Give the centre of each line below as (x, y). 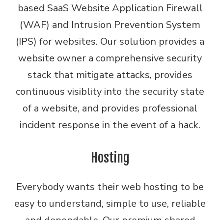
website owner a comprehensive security (110, 58)
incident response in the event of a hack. (110, 125)
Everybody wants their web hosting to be (110, 187)
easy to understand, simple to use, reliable (110, 204)
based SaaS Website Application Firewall (110, 8)
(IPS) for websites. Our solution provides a (110, 41)
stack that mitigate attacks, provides (110, 75)
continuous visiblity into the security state (110, 92)
